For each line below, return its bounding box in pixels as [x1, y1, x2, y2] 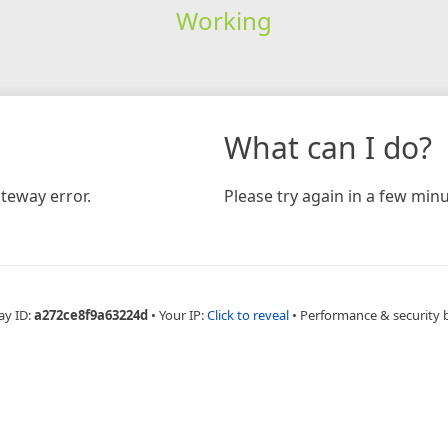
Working [175, 3, 272, 37]
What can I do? [224, 126, 432, 168]
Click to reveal [207, 305, 289, 324]
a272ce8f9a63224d [34, 305, 148, 324]
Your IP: [159, 305, 207, 324]
